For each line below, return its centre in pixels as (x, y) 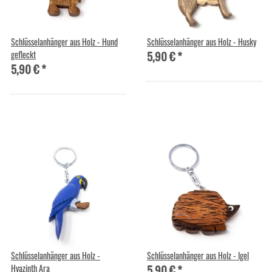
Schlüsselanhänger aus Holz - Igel (198, 255)
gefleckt (23, 54)
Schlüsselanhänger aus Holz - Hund (64, 41)
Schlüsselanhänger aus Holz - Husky (202, 41)
